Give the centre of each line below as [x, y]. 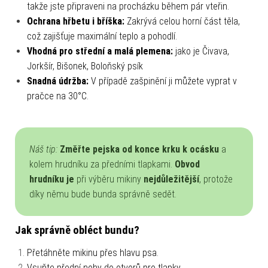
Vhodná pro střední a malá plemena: [101, 51]
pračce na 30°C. [58, 96]
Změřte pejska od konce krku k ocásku [139, 149]
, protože [216, 179]
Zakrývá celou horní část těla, [183, 21]
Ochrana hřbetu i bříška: [77, 21]
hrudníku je [52, 179]
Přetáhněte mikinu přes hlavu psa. [93, 252]
